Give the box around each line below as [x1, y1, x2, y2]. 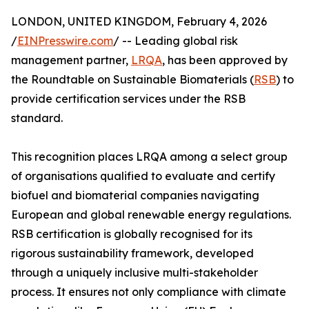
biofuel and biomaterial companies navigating [11, 188, 259, 203]
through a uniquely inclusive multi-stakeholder [11, 266, 258, 280]
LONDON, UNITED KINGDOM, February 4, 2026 [11, 14, 267, 29]
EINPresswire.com [17, 34, 113, 48]
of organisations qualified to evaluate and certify [11, 169, 275, 183]
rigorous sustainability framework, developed [11, 246, 254, 261]
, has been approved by [162, 53, 288, 68]
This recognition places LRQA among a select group [11, 150, 288, 164]
